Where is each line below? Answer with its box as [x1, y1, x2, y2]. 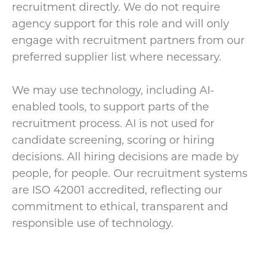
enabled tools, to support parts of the [12, 99, 209, 113]
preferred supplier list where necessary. [12, 49, 221, 64]
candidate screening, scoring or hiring [12, 132, 214, 147]
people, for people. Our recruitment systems [12, 165, 248, 180]
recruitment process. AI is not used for [12, 115, 214, 130]
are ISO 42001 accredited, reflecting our [12, 182, 222, 197]
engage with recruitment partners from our [12, 32, 245, 47]
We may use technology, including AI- [12, 82, 214, 97]
